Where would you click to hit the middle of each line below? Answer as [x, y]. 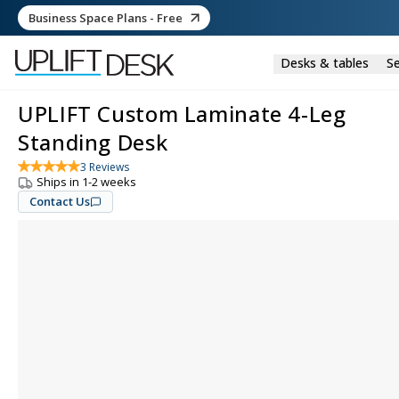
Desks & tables [324, 62]
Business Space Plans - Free [106, 17]
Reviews [108, 167]
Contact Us [60, 202]
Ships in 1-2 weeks [86, 182]
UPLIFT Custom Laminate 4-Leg [182, 114]
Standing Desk [93, 142]
